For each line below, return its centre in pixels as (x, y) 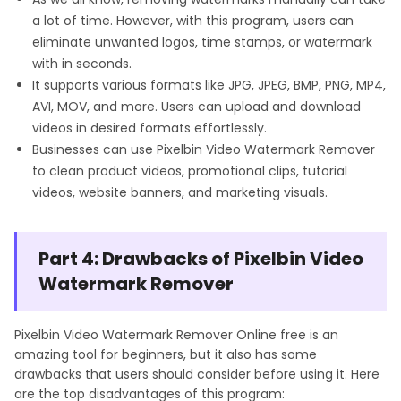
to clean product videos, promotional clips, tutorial (190, 171)
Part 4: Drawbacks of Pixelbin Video (201, 259)
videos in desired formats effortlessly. (149, 128)
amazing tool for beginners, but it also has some (166, 355)
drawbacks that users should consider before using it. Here (197, 375)
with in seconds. (82, 64)
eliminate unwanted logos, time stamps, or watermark (202, 43)
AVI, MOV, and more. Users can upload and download (196, 107)
